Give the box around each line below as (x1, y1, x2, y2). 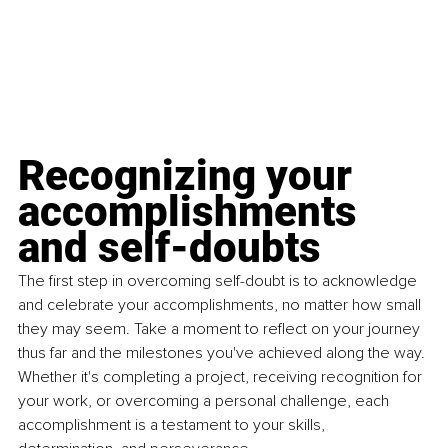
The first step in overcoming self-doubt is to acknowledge (18, 271, 421, 292)
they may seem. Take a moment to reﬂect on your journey (18, 319, 424, 340)
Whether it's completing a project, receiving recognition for (18, 367, 426, 388)
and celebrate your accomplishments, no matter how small (18, 295, 425, 316)
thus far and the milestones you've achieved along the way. (18, 343, 429, 364)
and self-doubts (18, 223, 321, 273)
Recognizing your (18, 151, 362, 201)
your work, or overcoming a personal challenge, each (18, 391, 393, 412)
